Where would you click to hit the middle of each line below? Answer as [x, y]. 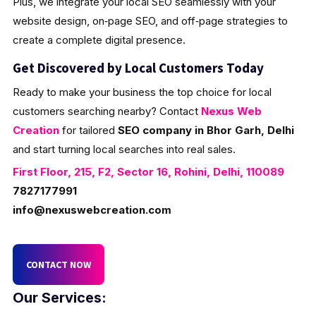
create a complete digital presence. [99, 39]
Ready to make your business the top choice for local [142, 92]
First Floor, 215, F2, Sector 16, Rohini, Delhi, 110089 [148, 171]
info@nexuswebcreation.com [92, 209]
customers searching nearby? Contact [107, 111]
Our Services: [59, 297]
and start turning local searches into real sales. [124, 149]
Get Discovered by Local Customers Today [138, 67]
